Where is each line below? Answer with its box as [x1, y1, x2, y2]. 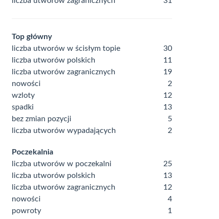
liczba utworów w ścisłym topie [12, 44, 120, 52]
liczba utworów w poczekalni [12, 160, 111, 168]
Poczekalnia [12, 148, 53, 156]
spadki [12, 103, 34, 111]
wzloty [12, 91, 35, 99]
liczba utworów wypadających [12, 127, 116, 134]
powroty [12, 207, 41, 215]
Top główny [12, 33, 52, 41]
